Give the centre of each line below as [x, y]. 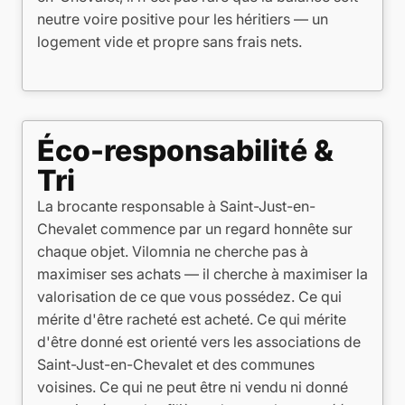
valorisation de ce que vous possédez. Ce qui [189, 297]
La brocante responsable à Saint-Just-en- [176, 206]
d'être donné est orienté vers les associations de [199, 342]
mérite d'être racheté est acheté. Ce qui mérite [192, 319]
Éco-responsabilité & [185, 151]
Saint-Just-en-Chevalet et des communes [176, 364]
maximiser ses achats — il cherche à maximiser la [202, 274]
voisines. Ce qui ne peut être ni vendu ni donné [193, 387]
